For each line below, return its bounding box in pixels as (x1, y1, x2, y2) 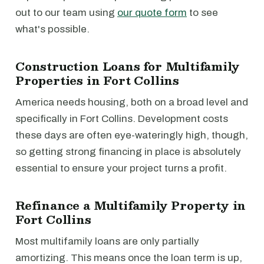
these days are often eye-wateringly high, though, (15, 130, 248, 141)
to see (187, 7, 218, 18)
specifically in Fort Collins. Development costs (15, 113, 228, 124)
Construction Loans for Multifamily (15, 57, 240, 75)
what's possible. (15, 24, 90, 35)
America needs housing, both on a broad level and (15, 97, 248, 108)
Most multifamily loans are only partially (15, 236, 199, 247)
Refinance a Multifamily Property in (15, 196, 246, 214)
